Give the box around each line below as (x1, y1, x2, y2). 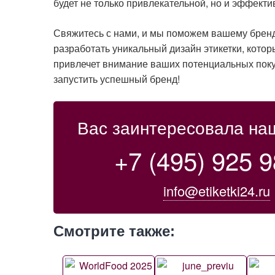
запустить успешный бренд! (53, 72, 180, 87)
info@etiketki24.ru (163, 181, 271, 201)
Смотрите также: (53, 223, 175, 240)
